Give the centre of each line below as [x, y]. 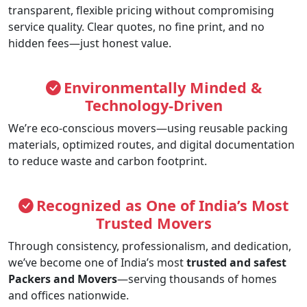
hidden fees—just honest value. [90, 44]
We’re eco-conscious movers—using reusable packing [148, 128]
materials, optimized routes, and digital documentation [151, 145]
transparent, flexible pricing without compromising [141, 11]
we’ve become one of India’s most [97, 263]
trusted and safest [236, 263]
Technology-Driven [153, 106]
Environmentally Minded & [162, 88]
